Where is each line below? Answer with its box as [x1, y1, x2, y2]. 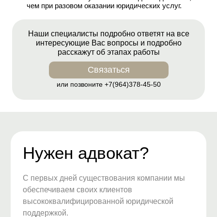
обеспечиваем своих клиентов [23, 185, 133, 194]
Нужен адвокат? [23, 143, 149, 162]
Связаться [87, 64, 130, 75]
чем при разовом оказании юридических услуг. [27, 1, 182, 10]
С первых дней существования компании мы [23, 173, 186, 182]
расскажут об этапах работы [57, 47, 160, 56]
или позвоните [56, 80, 103, 88]
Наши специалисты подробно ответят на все [28, 29, 189, 38]
